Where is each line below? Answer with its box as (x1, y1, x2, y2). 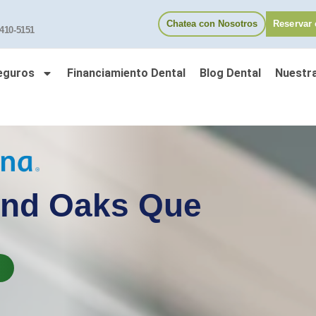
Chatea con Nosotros (166, 18, 257, 29)
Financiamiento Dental (67, 66, 186, 80)
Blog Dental (200, 66, 261, 80)
